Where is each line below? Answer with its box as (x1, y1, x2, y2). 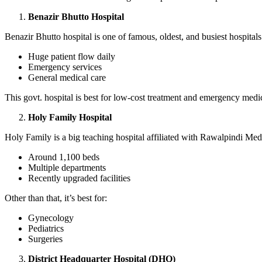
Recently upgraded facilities (28, 173, 130, 183)
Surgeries (28, 234, 63, 244)
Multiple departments (28, 163, 108, 173)
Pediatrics (28, 223, 66, 233)
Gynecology (28, 213, 76, 223)
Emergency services (28, 62, 104, 72)
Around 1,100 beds (28, 152, 102, 162)
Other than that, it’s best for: (5, 193, 107, 203)
